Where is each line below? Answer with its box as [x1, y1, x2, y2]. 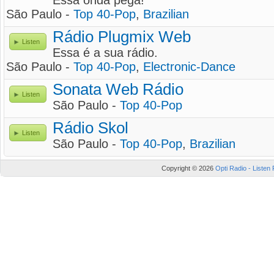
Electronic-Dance [143, 60, 235, 73]
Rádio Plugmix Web [53, 28, 191, 45]
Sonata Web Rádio [53, 81, 183, 98]
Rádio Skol [53, 119, 128, 136]
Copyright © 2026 [161, 165, 215, 172]
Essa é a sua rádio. [53, 46, 158, 59]
